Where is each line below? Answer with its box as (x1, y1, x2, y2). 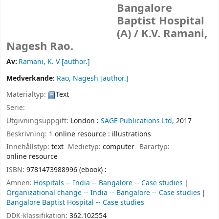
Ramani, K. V (19, 57, 60, 67)
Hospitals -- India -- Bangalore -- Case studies (34, 177, 183, 188)
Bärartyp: (139, 142, 170, 153)
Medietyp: (68, 142, 103, 153)
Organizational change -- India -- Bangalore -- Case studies (6, 187, 200, 198)
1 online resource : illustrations (49, 129, 151, 139)
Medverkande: (6, 73, 57, 84)
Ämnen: (6, 177, 34, 188)
